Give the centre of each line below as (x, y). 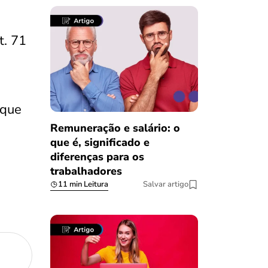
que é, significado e (100, 143)
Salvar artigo (166, 185)
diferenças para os (97, 157)
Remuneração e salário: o (115, 128)
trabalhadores (86, 171)
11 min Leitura (83, 185)
